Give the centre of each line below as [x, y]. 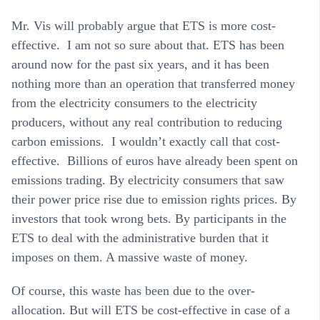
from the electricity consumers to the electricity [134, 103]
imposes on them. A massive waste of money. [130, 257]
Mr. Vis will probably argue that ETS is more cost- [144, 26]
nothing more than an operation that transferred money [153, 84]
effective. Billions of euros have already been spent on [155, 161]
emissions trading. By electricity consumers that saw [148, 180]
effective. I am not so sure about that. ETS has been [148, 45]
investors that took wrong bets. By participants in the [149, 219]
